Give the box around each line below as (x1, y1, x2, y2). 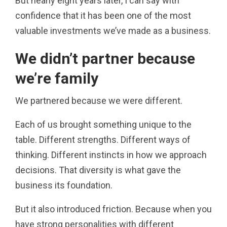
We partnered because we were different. (15, 95, 182, 106)
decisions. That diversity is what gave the (15, 164, 181, 175)
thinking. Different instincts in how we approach (15, 149, 207, 160)
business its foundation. (15, 179, 112, 191)
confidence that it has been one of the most (15, 10, 191, 21)
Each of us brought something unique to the (15, 119, 192, 130)
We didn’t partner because (15, 49, 195, 67)
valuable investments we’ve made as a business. (15, 25, 211, 36)
